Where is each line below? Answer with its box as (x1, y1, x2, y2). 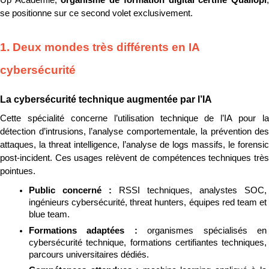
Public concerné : (29, 185, 119, 195)
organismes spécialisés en (147, 225, 267, 235)
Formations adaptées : (29, 225, 148, 235)
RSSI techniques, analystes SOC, (119, 185, 267, 195)
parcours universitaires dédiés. (29, 249, 149, 259)
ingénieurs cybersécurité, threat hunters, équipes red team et (29, 197, 267, 207)
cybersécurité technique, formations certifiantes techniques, (29, 237, 267, 247)
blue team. (29, 209, 70, 219)
